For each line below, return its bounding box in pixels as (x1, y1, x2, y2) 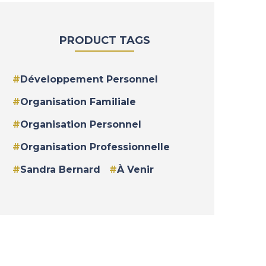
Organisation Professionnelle (20, 141, 170, 153)
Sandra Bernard (20, 164, 100, 175)
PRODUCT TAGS (59, 34, 150, 47)
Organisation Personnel (20, 119, 141, 130)
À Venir (117, 164, 154, 175)
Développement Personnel (20, 74, 158, 85)
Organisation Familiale (20, 96, 136, 107)
